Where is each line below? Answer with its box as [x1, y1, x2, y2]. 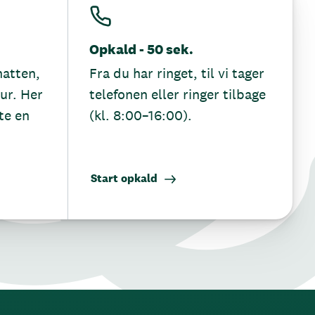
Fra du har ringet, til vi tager [89, 65, 264, 82]
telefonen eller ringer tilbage [89, 86, 266, 103]
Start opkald [91, 171, 157, 186]
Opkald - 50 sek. [89, 41, 193, 58]
